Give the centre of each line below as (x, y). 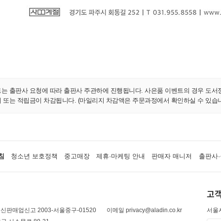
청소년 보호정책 (34, 156)
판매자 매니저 (172, 156)
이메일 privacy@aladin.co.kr (144, 210)
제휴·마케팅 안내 (121, 156)
